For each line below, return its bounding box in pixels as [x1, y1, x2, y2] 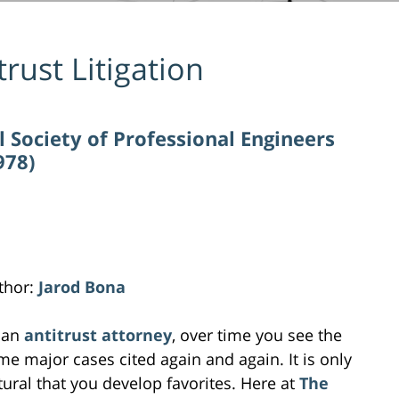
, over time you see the [172, 323, 342, 346]
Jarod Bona [38, 275, 126, 297]
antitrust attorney [24, 323, 172, 346]
